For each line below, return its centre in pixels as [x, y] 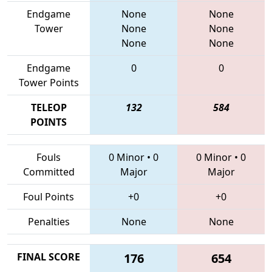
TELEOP [49, 107]
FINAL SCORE [49, 257]
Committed [49, 172]
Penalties [49, 221]
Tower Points [49, 82]
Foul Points [49, 196]
